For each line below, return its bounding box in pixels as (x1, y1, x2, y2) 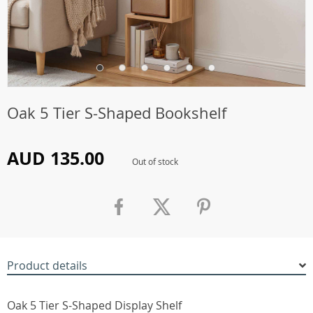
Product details (7, 258, 87, 273)
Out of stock (132, 156, 178, 167)
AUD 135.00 (7, 146, 104, 170)
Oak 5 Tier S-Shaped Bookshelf (7, 103, 226, 123)
